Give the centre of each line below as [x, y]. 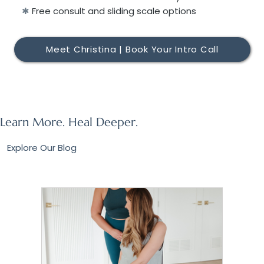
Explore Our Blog [42, 148]
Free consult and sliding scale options [114, 11]
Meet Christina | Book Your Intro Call [132, 49]
